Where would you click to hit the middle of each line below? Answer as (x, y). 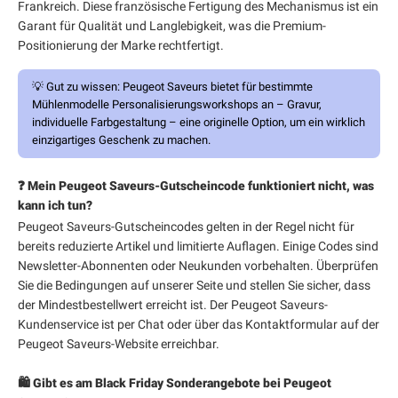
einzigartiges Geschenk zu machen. (121, 140)
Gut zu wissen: (83, 87)
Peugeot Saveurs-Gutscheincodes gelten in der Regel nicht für (186, 227)
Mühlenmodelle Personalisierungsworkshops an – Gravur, (177, 104)
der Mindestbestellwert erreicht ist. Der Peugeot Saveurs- (173, 305)
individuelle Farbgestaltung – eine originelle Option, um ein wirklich (199, 122)
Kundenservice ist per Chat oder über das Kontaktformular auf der (199, 324)
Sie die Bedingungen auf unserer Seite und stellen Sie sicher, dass (194, 285)
